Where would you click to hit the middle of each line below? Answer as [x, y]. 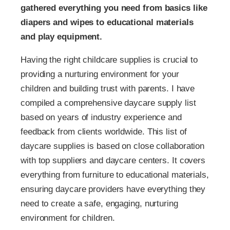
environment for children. [68, 218]
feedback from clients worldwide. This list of [104, 132]
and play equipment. [62, 37]
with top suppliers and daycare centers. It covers [113, 161]
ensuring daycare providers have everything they [113, 189]
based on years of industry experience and [101, 118]
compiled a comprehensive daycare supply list [108, 103]
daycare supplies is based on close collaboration [113, 146]
